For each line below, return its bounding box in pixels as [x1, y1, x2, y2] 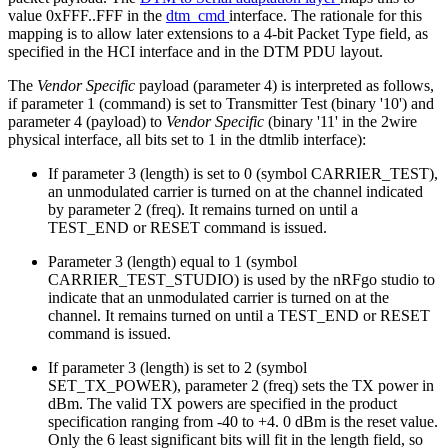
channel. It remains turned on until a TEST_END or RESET [48, 307, 430, 325]
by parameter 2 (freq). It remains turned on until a [48, 201, 358, 219]
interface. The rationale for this [229, 7, 422, 25]
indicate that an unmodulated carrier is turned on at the [48, 289, 389, 307]
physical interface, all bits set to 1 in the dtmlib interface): [8, 131, 366, 149]
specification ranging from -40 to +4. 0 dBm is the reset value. [48, 413, 438, 431]
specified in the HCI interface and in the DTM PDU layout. [8, 43, 383, 61]
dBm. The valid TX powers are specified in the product [48, 395, 397, 413]
